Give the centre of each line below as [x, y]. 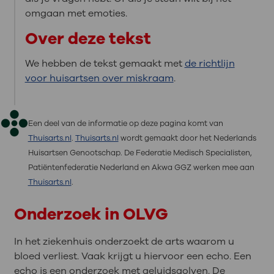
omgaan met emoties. [76, 13]
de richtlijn [209, 63]
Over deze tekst [88, 38]
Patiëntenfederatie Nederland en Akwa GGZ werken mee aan [141, 167]
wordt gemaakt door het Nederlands [187, 138]
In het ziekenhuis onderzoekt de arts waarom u [124, 241]
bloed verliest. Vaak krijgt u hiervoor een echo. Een [132, 256]
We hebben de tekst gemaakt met [105, 63]
